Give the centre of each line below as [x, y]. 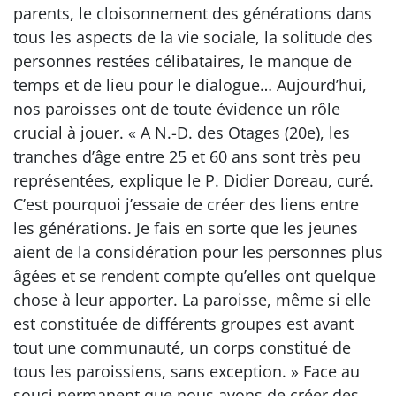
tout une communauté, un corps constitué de [182, 347]
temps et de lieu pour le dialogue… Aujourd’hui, [190, 85]
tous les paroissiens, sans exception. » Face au [187, 371]
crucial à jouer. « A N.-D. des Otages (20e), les [182, 133]
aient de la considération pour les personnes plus [198, 252]
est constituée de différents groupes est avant [183, 324]
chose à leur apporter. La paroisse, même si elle [192, 300]
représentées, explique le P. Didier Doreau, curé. [194, 180]
